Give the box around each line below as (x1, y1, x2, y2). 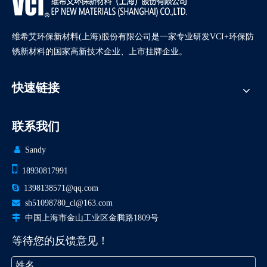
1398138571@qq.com (19, 183, 98, 193)
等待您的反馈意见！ (12, 234, 108, 247)
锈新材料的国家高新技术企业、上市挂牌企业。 (12, 46, 187, 56)
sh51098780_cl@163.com (25, 198, 113, 207)
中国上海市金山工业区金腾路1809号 (20, 213, 159, 222)
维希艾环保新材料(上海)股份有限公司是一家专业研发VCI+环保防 (12, 32, 254, 41)
